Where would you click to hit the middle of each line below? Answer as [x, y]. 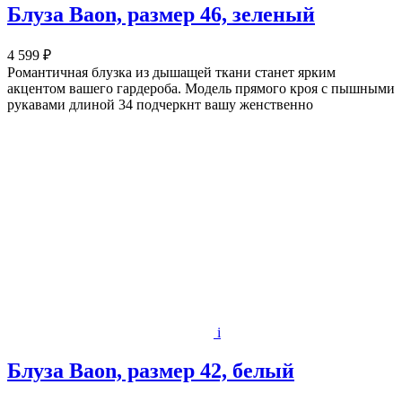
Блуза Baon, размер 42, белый [151, 370]
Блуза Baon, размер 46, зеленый [161, 14]
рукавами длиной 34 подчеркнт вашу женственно [160, 104]
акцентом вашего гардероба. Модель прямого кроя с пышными [201, 88]
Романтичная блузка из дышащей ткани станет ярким [171, 72]
